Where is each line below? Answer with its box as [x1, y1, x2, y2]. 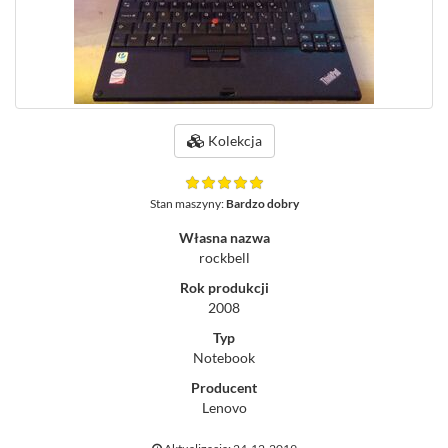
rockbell [198, 249, 250, 267]
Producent [191, 379, 257, 397]
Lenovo [201, 399, 247, 417]
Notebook [193, 349, 255, 367]
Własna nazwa [178, 229, 270, 247]
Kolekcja [204, 132, 262, 150]
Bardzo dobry [225, 196, 299, 212]
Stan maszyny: [149, 196, 226, 212]
